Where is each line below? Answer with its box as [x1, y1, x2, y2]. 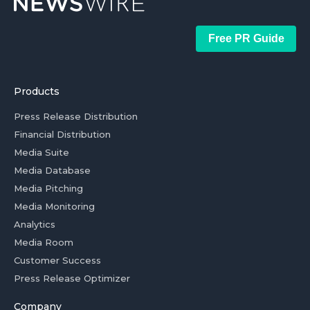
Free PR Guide [208, 33, 284, 44]
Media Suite [14, 147, 69, 158]
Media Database [14, 165, 91, 176]
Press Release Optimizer [14, 273, 130, 284]
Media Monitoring [14, 201, 95, 212]
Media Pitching [14, 183, 83, 194]
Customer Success [14, 255, 101, 266]
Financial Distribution [14, 129, 111, 140]
